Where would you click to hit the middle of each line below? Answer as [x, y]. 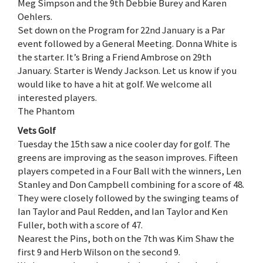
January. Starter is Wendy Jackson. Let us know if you [127, 70]
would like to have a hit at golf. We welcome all [115, 84]
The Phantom [46, 111]
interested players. [57, 97]
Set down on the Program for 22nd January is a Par [121, 30]
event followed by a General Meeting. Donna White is [127, 43]
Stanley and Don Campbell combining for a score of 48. [131, 184]
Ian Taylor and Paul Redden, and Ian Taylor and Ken [123, 211]
